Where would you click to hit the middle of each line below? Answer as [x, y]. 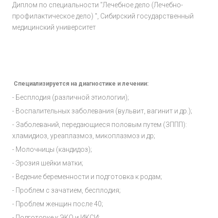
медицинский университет [54, 27]
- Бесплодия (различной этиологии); [71, 98]
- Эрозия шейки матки [47, 163]
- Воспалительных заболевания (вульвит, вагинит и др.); [102, 111]
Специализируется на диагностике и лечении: [81, 84]
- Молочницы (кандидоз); [52, 150]
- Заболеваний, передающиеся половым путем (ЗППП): [100, 125]
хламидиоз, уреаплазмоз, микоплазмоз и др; [84, 136]
